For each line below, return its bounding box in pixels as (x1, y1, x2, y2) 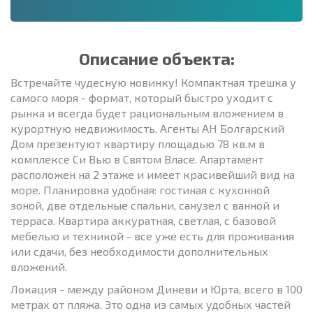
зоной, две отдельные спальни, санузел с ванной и (10, 198, 279, 212)
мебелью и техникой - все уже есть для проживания (10, 228, 294, 242)
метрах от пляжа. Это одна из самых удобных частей (10, 297, 291, 311)
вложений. (10, 259, 67, 273)
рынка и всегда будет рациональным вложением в (10, 105, 284, 119)
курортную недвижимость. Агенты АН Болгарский (10, 121, 284, 135)
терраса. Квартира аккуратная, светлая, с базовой (10, 213, 276, 227)
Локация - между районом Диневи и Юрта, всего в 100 (10, 282, 303, 296)
